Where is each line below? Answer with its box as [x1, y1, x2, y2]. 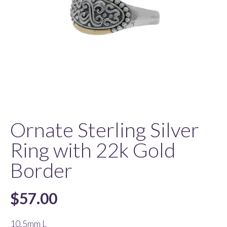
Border [10, 158, 72, 183]
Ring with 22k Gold [10, 138, 175, 163]
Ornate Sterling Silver [10, 118, 199, 142]
